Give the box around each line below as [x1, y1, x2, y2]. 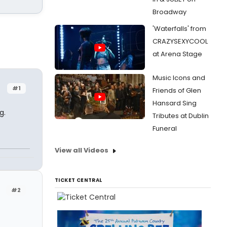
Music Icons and [153, 73, 205, 83]
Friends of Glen [153, 86, 201, 95]
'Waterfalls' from [153, 24, 206, 33]
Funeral [153, 124, 177, 133]
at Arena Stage [153, 49, 202, 59]
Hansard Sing [153, 98, 197, 108]
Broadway [153, 7, 186, 17]
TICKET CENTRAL [55, 176, 102, 184]
